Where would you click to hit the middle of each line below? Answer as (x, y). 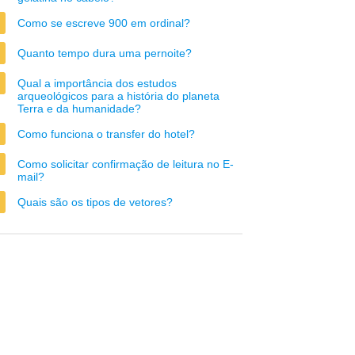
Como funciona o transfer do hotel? (106, 134)
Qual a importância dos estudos (97, 83)
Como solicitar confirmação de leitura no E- (126, 164)
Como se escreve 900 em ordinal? (104, 23)
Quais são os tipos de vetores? (95, 202)
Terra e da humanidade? (79, 109)
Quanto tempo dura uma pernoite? (105, 53)
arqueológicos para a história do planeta (118, 96)
